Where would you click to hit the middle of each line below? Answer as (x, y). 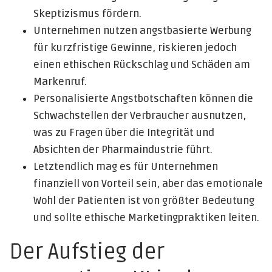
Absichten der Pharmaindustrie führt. (123, 150)
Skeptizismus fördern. (87, 14)
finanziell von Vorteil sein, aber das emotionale (148, 184)
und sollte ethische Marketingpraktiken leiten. (146, 218)
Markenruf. (60, 82)
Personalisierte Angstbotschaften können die (143, 99)
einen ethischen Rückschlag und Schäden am (142, 65)
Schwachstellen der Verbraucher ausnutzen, (140, 116)
